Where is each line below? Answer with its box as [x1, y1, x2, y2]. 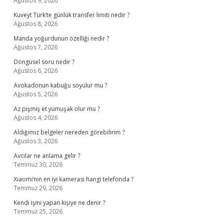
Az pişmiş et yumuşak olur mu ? [14, 105, 100, 113]
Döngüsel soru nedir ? [14, 58, 74, 66]
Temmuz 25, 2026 [14, 207, 63, 216]
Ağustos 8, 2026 [14, 20, 58, 28]
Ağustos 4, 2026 [14, 113, 58, 122]
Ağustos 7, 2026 [14, 43, 58, 51]
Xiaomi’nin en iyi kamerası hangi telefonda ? [14, 175, 133, 183]
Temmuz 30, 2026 [14, 160, 63, 169]
